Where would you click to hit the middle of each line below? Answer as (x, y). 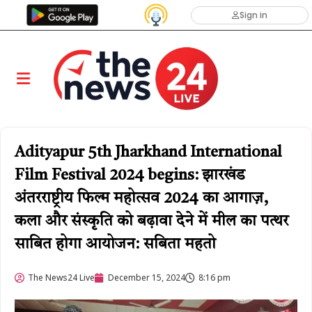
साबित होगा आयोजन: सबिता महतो (115, 245)
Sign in (253, 15)
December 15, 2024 (147, 278)
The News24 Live (61, 278)
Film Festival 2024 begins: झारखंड (130, 176)
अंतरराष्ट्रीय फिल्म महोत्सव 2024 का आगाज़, (141, 199)
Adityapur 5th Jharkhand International (148, 153)
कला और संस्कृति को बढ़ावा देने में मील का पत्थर (151, 222)
